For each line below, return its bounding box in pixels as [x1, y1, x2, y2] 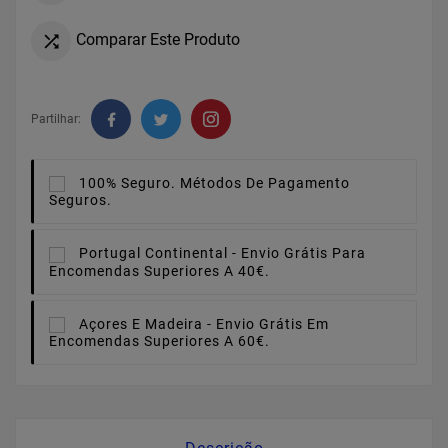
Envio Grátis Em [216, 315, 329, 332]
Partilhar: [31, 112, 81, 126]
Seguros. [49, 192, 112, 209]
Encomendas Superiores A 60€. [49, 332, 270, 349]
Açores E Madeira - [79, 315, 212, 332]
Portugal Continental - [79, 245, 237, 262]
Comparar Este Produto [76, 30, 240, 50]
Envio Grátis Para [241, 245, 366, 262]
